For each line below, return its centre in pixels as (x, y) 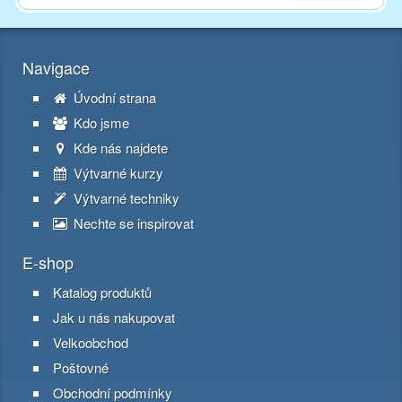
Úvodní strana (113, 98)
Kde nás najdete (119, 148)
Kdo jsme (100, 123)
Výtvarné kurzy (117, 173)
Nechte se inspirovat (132, 223)
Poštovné (81, 368)
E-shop (48, 262)
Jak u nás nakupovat (114, 318)
